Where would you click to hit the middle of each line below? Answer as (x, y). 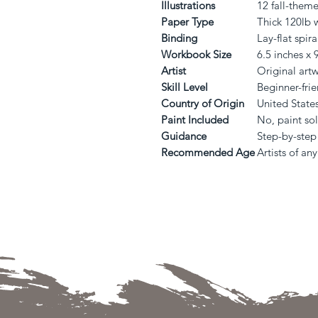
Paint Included (195, 120)
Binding (179, 38)
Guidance (184, 136)
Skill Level (185, 87)
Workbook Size (196, 54)
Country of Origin (203, 103)
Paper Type (187, 22)
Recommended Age (208, 152)
